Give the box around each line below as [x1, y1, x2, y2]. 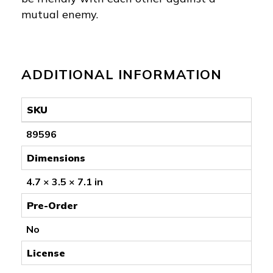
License [27, 246, 65, 259]
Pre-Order [27, 199, 77, 211]
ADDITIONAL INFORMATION [21, 65, 222, 83]
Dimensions [27, 151, 85, 164]
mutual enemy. [21, 7, 98, 21]
